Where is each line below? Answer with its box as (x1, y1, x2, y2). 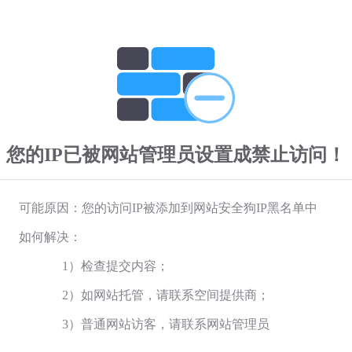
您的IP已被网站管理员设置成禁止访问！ (6, 144, 346, 165)
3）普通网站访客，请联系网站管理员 (62, 317, 269, 331)
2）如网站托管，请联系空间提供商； (62, 288, 269, 302)
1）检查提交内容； (62, 258, 169, 273)
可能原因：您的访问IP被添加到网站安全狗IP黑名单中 (19, 200, 317, 214)
